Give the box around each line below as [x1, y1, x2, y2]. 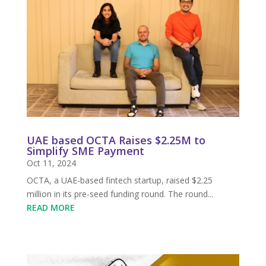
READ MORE [26, 202, 75, 214]
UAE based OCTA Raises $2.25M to [26, 133, 205, 148]
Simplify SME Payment [26, 144, 144, 159]
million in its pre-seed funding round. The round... [26, 188, 213, 200]
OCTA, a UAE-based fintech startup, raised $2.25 [26, 175, 213, 186]
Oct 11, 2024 [26, 157, 76, 169]
